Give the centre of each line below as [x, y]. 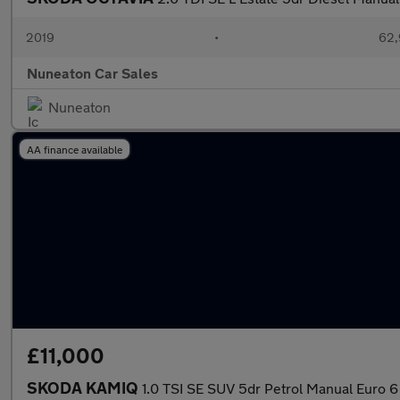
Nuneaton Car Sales [92, 73]
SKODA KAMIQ [84, 387]
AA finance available [75, 149]
